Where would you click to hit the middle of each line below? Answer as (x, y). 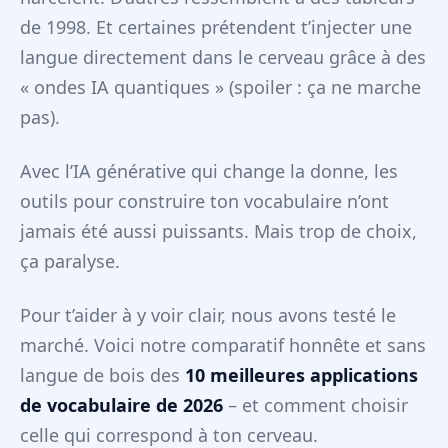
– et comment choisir (315, 405)
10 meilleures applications (301, 375)
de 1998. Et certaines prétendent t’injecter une (216, 27)
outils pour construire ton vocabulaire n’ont (204, 201)
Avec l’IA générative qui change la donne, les (209, 171)
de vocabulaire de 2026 (121, 405)
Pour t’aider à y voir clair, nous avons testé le (208, 315)
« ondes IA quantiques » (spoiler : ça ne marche (220, 87)
